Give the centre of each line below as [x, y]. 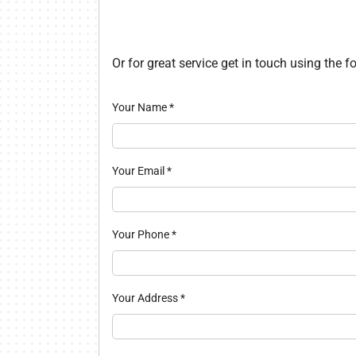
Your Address [146, 298]
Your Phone [141, 234]
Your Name [140, 107]
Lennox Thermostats [155, 41]
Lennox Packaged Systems [173, 10]
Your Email [139, 170]
